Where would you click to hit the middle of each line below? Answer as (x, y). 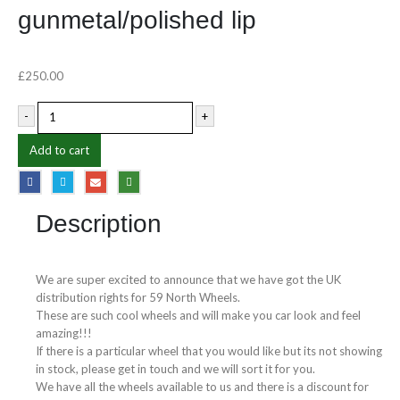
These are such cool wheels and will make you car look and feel (198, 315)
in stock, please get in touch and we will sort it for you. (175, 368)
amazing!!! (64, 333)
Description (99, 223)
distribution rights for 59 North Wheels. (138, 297)
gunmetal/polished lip (137, 21)
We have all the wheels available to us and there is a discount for (202, 386)
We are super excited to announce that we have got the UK (188, 279)
